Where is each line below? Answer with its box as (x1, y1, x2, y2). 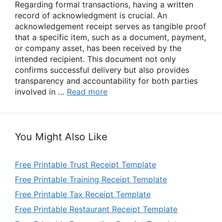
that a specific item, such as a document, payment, (15, 32, 206, 42)
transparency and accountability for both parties (15, 76, 198, 86)
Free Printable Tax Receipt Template (15, 189, 151, 199)
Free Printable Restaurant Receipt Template (15, 204, 177, 214)
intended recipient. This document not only (15, 54, 176, 64)
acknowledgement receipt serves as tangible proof (15, 21, 206, 31)
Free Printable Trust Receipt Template (15, 160, 156, 169)
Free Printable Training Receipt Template (15, 174, 167, 184)
